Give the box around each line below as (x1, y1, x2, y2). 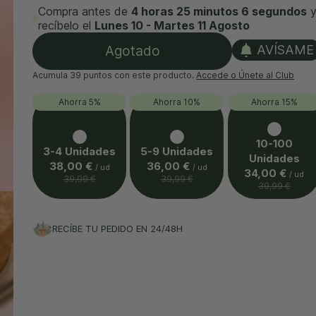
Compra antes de (38, 4, 132, 19)
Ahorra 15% (250, 97, 298, 108)
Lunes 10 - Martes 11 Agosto (95, 18, 250, 33)
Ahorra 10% (153, 97, 201, 108)
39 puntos (70, 70, 113, 81)
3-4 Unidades (43, 144, 116, 158)
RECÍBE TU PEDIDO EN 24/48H (52, 222, 183, 234)
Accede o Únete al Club (196, 70, 295, 81)
